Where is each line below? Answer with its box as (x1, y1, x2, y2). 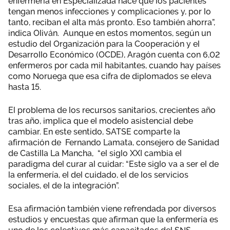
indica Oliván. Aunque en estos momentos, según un (8, 28, 211, 38)
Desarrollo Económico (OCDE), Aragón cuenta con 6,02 (8, 49, 220, 60)
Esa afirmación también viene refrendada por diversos (8, 203, 216, 214)
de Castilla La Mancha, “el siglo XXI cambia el (8, 148, 182, 158)
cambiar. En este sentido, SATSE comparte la (8, 126, 180, 137)
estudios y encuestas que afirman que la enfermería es (8, 214, 218, 224)
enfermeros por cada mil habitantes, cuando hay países (8, 60, 221, 70)
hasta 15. (8, 82, 41, 92)
